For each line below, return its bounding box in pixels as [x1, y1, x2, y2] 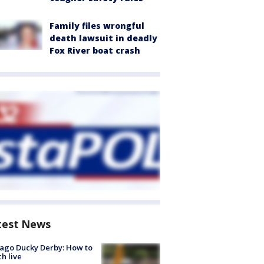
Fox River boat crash [49, 45, 140, 56]
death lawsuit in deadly [49, 32, 157, 44]
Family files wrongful [49, 20, 144, 31]
